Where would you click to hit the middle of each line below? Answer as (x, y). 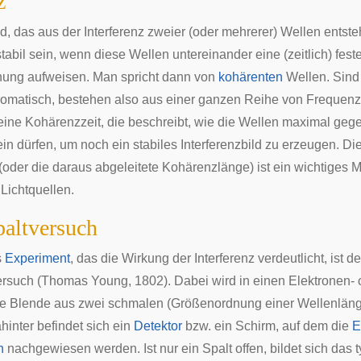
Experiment (37, 258)
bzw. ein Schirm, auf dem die (267, 326)
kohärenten (251, 77)
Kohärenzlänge (206, 167)
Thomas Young (85, 281)
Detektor (158, 326)
